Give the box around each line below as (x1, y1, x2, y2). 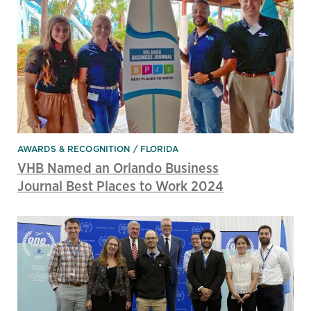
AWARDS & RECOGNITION (17, 142, 131, 155)
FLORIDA (140, 142, 178, 155)
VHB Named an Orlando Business (17, 158, 219, 177)
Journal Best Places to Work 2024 (17, 176, 224, 195)
